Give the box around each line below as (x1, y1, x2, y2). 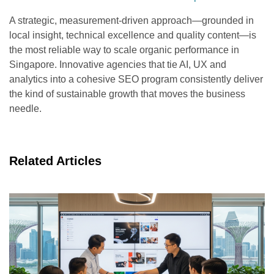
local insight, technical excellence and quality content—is (9, 29, 256, 40)
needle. (9, 103, 42, 114)
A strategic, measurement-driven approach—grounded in (9, 15, 254, 26)
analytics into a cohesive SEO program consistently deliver (9, 73, 263, 84)
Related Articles (9, 154, 102, 168)
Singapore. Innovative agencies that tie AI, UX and (9, 59, 226, 70)
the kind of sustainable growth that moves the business (9, 88, 245, 99)
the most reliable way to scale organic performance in (9, 44, 239, 55)
